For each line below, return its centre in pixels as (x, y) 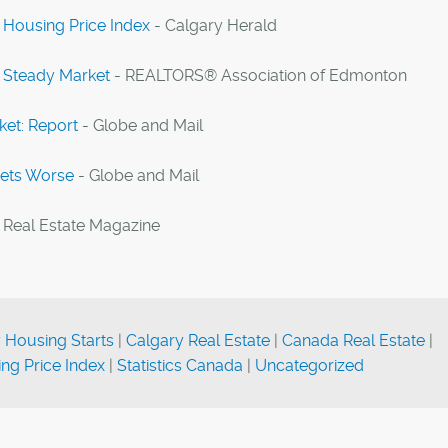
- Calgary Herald (213, 25)
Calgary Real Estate (198, 340)
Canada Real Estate (353, 340)
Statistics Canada (180, 365)
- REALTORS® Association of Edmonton (258, 75)
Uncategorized (309, 365)
